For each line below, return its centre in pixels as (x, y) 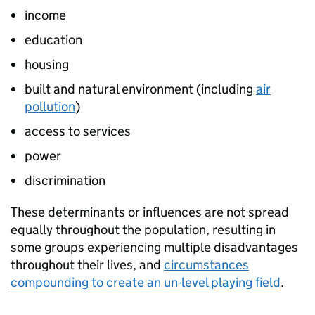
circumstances (206, 265)
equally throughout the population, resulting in (143, 230)
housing (47, 65)
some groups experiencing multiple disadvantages (154, 247)
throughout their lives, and (87, 265)
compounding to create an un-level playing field (146, 283)
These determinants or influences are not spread (150, 212)
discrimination (65, 181)
